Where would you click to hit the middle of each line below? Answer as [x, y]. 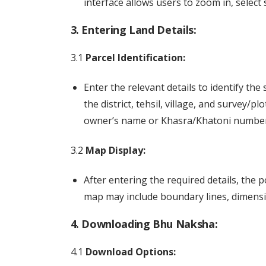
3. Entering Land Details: [133, 30]
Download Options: [130, 252]
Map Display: [115, 150]
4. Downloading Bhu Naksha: [144, 224]
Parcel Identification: [135, 58]
